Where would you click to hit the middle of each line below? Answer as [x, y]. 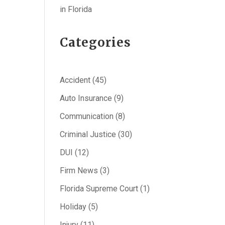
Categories [96, 42]
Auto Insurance [86, 98]
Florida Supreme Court [99, 189]
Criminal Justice [88, 134]
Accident [75, 80]
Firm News [79, 171]
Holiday [73, 207]
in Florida [76, 9]
